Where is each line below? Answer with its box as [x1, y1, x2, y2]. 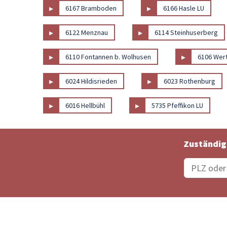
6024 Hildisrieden [65, 76, 118, 86]
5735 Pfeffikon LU [152, 100, 204, 110]
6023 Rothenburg [164, 76, 216, 86]
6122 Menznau [65, 27, 108, 37]
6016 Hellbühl [65, 100, 105, 110]
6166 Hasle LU [163, 3, 205, 13]
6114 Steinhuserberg [155, 27, 218, 37]
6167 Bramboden [65, 3, 117, 13]
